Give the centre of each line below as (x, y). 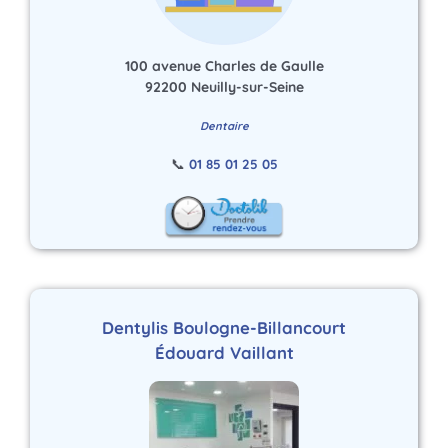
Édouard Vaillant (224, 352)
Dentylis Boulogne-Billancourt (224, 327)
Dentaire (224, 125)
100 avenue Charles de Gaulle (224, 65)
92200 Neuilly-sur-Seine (224, 86)
